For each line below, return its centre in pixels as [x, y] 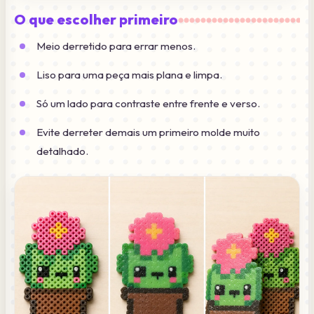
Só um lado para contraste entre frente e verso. [148, 103]
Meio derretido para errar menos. [116, 46]
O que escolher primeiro [96, 19]
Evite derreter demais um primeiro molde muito [148, 132]
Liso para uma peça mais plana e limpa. [129, 74]
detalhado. [62, 151]
